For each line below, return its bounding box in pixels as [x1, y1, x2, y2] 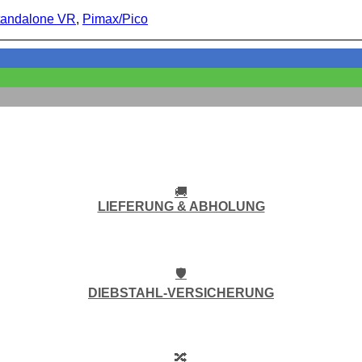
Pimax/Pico [82, 11, 148, 26]
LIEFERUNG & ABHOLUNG [97, 200, 265, 214]
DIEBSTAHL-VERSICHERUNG [88, 286, 274, 301]
